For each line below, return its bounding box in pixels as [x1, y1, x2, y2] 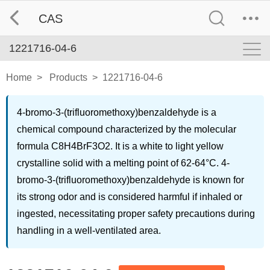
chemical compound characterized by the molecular [17, 124, 236, 134]
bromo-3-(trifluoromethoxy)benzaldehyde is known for [17, 175, 244, 185]
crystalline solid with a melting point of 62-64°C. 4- [17, 158, 230, 168]
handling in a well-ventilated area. [17, 225, 161, 236]
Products [49, 72, 87, 83]
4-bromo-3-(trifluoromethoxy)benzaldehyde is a [17, 107, 216, 118]
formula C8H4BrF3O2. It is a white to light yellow [17, 141, 224, 151]
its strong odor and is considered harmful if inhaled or [17, 192, 242, 202]
